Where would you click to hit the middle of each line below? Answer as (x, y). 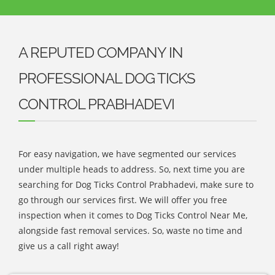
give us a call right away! (69, 246)
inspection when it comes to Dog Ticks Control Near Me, (133, 215)
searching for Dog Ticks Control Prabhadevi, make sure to (136, 184)
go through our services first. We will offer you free (123, 199)
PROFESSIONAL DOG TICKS (107, 78)
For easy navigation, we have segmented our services (127, 153)
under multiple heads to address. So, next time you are (132, 169)
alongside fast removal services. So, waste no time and (130, 230)
